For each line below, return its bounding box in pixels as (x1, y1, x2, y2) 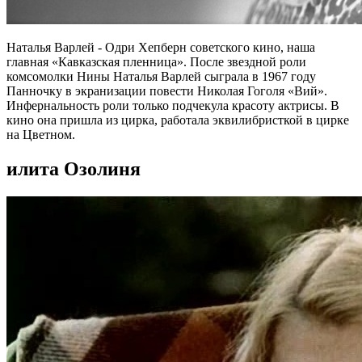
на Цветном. (6, 127, 75, 141)
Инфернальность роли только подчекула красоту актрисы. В (6, 98, 339, 112)
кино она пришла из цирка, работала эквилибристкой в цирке (6, 112, 349, 127)
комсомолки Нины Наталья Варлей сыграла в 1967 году (6, 69, 316, 83)
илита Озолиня (6, 158, 141, 179)
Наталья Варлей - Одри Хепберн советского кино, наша (6, 40, 315, 54)
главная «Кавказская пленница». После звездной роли (6, 54, 306, 69)
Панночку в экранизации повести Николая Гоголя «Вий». (6, 83, 327, 98)
